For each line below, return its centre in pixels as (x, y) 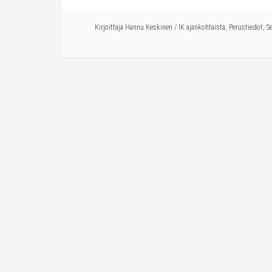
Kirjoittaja (110, 27)
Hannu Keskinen (149, 27)
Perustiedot (246, 27)
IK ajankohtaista (202, 27)
